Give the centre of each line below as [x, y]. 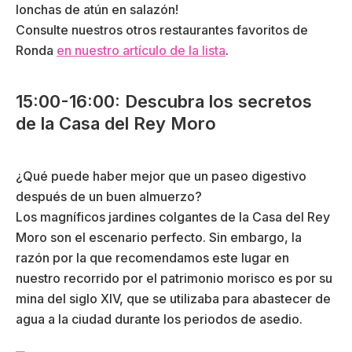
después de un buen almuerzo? [109, 197]
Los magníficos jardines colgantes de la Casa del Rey [173, 217]
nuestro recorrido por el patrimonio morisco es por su [174, 279]
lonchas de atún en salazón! [97, 10]
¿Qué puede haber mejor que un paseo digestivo [161, 176]
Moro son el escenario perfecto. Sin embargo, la [159, 238]
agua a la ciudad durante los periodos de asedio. [159, 319]
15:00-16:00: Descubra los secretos [164, 102]
